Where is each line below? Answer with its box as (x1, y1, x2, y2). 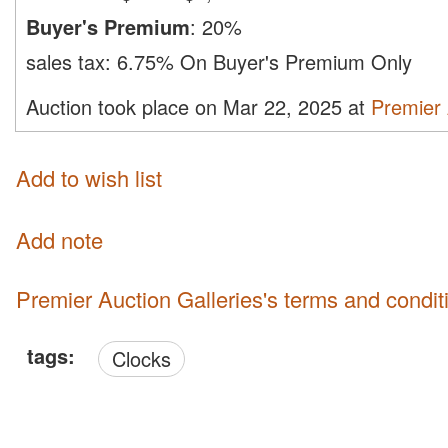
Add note (16, 223, 103, 255)
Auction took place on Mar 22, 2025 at (26, 92, 371, 122)
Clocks (126, 343, 171, 373)
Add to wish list (16, 161, 162, 193)
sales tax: (26, 47, 117, 77)
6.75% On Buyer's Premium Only (117, 47, 412, 77)
